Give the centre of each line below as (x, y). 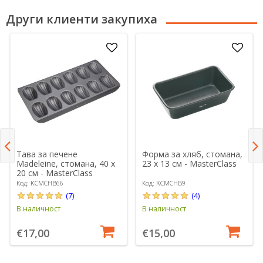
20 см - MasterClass (55, 173)
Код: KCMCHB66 (40, 183)
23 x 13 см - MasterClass (190, 164)
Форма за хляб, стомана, (193, 154)
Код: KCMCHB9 (164, 183)
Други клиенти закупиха (82, 19)
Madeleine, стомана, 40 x (66, 164)
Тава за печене (47, 154)
